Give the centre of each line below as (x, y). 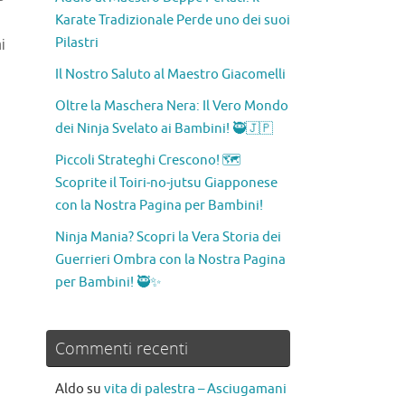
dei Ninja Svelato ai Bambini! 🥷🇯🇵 (164, 129)
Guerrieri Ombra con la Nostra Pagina (170, 260)
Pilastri (77, 43)
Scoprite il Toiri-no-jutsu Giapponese (166, 184)
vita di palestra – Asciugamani (195, 390)
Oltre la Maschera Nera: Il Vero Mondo (172, 107)
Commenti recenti (122, 348)
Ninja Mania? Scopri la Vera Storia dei (168, 238)
